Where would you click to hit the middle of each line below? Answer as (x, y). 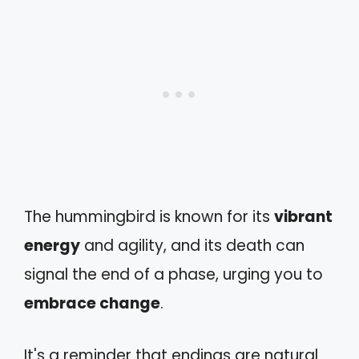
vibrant (303, 217)
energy (52, 246)
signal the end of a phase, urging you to (173, 275)
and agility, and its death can (192, 246)
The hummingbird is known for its (149, 217)
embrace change (92, 304)
